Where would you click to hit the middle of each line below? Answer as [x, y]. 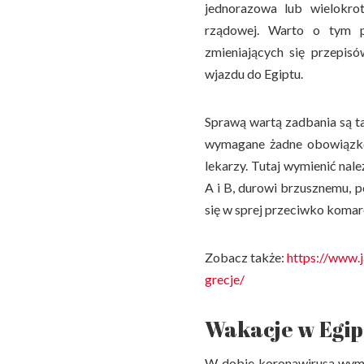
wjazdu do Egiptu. [254, 74]
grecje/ [225, 279]
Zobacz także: [246, 258]
